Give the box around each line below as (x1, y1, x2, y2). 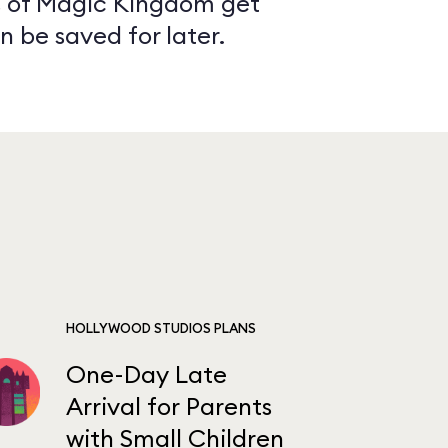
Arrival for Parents (65, 391, 272, 421)
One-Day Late (65, 359, 227, 389)
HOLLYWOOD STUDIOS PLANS (65, 320, 256, 336)
